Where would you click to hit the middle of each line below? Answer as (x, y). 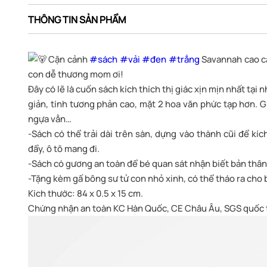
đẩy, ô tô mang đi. (64, 149)
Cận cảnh (68, 60)
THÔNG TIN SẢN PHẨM (77, 20)
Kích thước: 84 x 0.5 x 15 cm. (86, 194)
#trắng (184, 60)
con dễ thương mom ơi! (76, 74)
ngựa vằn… (50, 119)
